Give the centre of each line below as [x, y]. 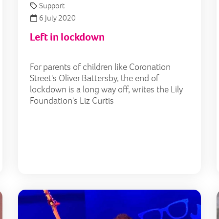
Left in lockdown [67, 37]
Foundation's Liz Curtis [72, 100]
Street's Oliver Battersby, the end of [94, 78]
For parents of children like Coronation [100, 66]
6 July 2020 [57, 18]
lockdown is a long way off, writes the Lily [106, 89]
